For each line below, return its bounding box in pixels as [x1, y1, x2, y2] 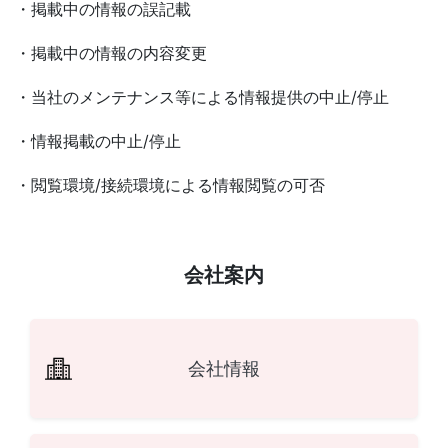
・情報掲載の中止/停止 [15, 131, 181, 151]
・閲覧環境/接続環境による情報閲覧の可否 [15, 175, 325, 195]
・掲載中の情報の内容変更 [15, 43, 207, 63]
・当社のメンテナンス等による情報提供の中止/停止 [15, 87, 389, 107]
